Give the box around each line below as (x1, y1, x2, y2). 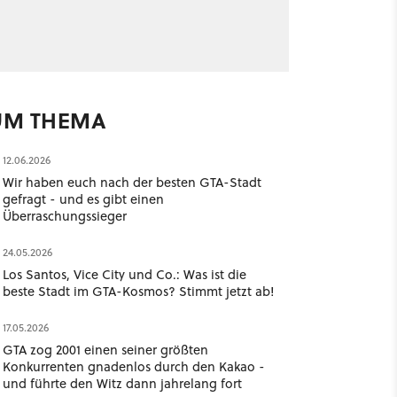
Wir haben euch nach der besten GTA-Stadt (2, 173, 261, 191)
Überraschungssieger (2, 206, 127, 225)
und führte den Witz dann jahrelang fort (2, 374, 242, 393)
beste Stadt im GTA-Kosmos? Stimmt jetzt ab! (2, 282, 275, 300)
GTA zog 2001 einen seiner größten (2, 340, 208, 359)
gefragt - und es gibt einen (2, 190, 164, 208)
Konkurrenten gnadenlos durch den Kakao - (2, 357, 265, 376)
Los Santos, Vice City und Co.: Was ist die (2, 265, 246, 284)
